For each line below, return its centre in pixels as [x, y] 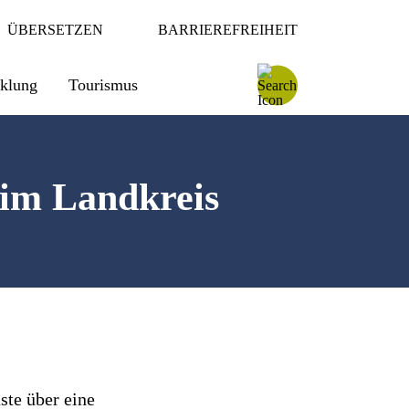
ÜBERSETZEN [55, 30]
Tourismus [103, 85]
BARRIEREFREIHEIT [228, 30]
